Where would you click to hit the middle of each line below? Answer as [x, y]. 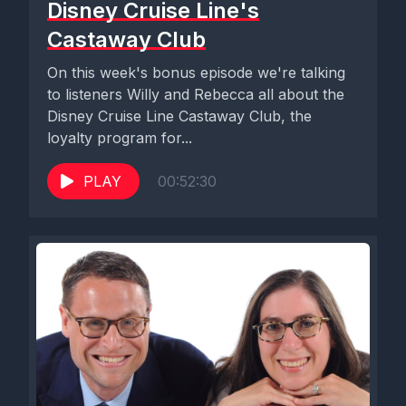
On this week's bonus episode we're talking [196, 72]
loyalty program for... [120, 138]
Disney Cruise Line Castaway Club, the [179, 116]
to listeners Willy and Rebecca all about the [196, 94]
